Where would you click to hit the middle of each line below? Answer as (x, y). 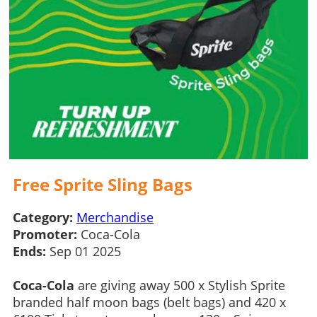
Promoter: (45, 234)
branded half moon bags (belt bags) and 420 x (149, 302)
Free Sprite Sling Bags (102, 184)
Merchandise (115, 217)
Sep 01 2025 (85, 251)
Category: (42, 217)
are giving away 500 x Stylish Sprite (179, 285)
